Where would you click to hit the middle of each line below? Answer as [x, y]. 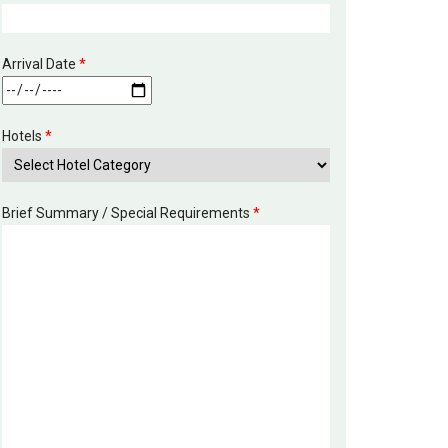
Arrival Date [40, 64]
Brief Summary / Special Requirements [127, 213]
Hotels [23, 136]
